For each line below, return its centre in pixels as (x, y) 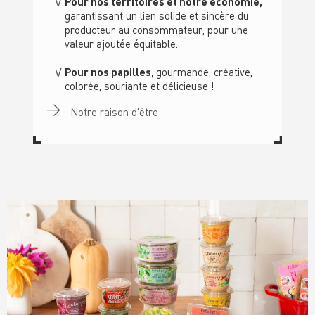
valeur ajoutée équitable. (122, 46)
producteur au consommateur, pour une (157, 32)
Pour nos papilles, (111, 74)
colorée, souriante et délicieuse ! (140, 88)
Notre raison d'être (113, 114)
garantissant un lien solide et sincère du (157, 18)
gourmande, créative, (205, 74)
